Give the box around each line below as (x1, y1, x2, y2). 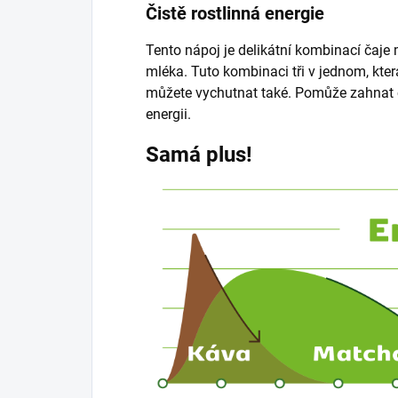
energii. (146, 105, 191, 123)
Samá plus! (146, 141, 252, 167)
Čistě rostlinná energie (146, 2, 324, 24)
